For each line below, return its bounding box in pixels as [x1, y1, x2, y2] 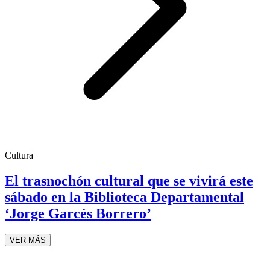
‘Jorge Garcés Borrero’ [5, 206, 151, 222]
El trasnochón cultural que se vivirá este [5, 173, 253, 189]
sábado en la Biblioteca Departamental [5, 189, 244, 206]
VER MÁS [10, 235, 46, 245]
